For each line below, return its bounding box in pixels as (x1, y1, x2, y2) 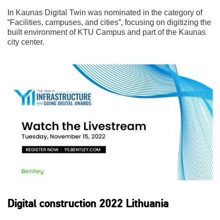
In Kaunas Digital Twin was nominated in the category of (7, 8, 202, 17)
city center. (7, 37, 44, 46)
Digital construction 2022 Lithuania (7, 196, 168, 211)
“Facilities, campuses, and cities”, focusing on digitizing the (7, 18, 211, 27)
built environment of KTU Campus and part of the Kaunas (7, 27, 206, 36)
